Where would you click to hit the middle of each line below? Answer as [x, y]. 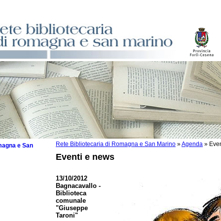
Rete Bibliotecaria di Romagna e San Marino [116, 144]
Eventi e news [85, 157]
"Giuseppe [72, 208]
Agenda [192, 144]
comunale [71, 201]
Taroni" [67, 215]
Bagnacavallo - [78, 186]
